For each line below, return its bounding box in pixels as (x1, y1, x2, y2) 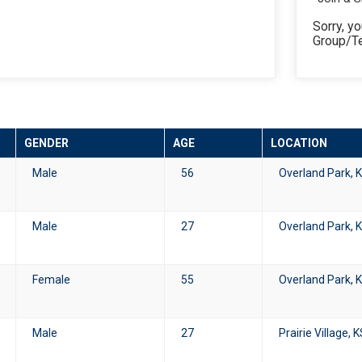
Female (32, 273, 70, 286)
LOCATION (271, 137, 327, 149)
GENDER (24, 137, 69, 149)
